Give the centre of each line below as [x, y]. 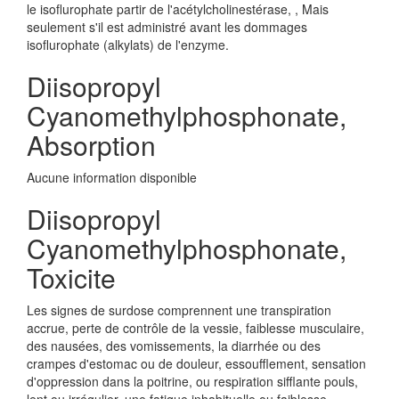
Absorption [91, 145]
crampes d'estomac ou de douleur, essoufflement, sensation [196, 363]
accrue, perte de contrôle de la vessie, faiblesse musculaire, [195, 328]
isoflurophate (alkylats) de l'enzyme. [128, 45]
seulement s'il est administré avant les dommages [167, 27]
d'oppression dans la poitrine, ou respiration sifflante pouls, [192, 381]
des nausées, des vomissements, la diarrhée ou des [174, 346]
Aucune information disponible [112, 177]
